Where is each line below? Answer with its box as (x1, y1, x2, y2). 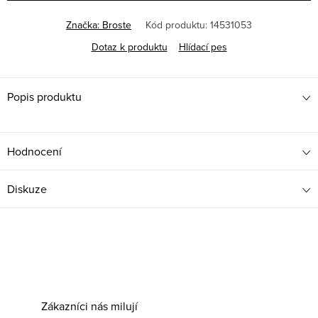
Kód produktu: (146, 18, 207, 33)
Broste (102, 18, 131, 33)
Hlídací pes (178, 40, 227, 55)
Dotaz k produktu (91, 40, 168, 55)
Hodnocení (7, 143, 62, 160)
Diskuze (7, 181, 47, 197)
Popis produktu (7, 89, 82, 105)
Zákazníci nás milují (41, 298, 138, 314)
